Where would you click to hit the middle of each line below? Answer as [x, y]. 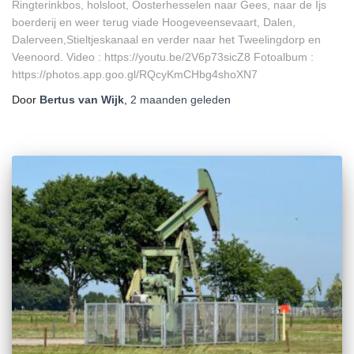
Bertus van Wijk [82, 100]
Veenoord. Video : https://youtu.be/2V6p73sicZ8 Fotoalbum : [163, 57]
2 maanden [159, 100]
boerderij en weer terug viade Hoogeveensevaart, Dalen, [154, 23]
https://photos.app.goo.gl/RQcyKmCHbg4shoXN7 [135, 75]
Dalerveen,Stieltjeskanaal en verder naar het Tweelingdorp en [166, 40]
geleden [209, 100]
